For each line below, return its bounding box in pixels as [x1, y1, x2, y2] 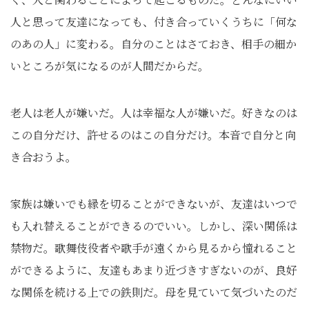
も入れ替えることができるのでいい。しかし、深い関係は [10, 218, 297, 234]
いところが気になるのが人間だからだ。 [10, 58, 209, 74]
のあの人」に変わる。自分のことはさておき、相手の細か [10, 36, 297, 52]
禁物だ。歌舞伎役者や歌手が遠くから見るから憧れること [10, 240, 297, 256]
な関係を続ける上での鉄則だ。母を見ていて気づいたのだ [10, 284, 297, 300]
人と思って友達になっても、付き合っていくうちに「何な [10, 14, 297, 30]
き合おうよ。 [10, 149, 77, 165]
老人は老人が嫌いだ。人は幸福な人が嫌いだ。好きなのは [10, 105, 297, 121]
